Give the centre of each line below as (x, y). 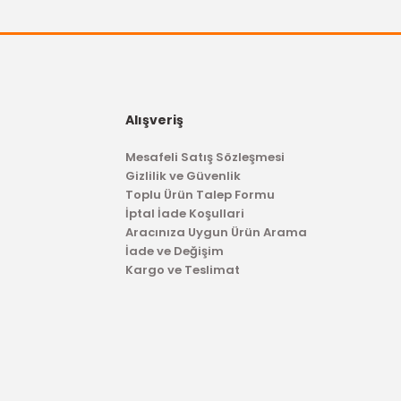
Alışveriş (154, 120)
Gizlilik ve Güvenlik (183, 176)
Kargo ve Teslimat (182, 270)
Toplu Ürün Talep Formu (200, 195)
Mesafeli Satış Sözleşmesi (205, 157)
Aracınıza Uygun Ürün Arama (216, 232)
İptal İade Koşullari (184, 213)
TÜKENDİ (93, 310)
